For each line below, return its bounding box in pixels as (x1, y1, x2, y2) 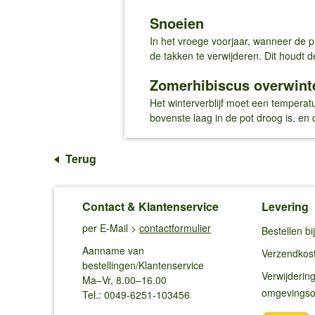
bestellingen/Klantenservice (82, 257, 204, 272)
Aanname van (82, 243, 144, 257)
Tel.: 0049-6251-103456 (82, 287, 190, 302)
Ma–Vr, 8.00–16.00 (82, 272, 167, 287)
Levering (262, 198, 309, 214)
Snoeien (149, 12, 204, 33)
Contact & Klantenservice (82, 198, 219, 214)
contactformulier (139, 220, 211, 235)
